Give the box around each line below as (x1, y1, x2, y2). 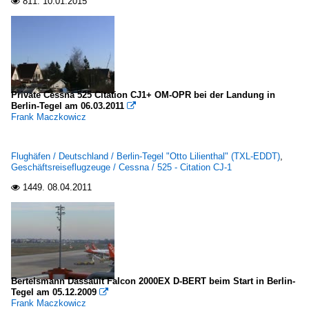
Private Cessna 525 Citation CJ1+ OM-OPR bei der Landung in (11, 90, 275, 100)
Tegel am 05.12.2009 (11, 287, 97, 297)
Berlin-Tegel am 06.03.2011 (11, 101, 124, 111)
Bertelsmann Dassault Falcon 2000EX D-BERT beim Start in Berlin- (11, 276, 295, 286)
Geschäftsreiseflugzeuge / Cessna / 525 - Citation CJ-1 (11, 162, 232, 172)
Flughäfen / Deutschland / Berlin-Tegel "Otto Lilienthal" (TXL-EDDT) (11, 151, 280, 161)
